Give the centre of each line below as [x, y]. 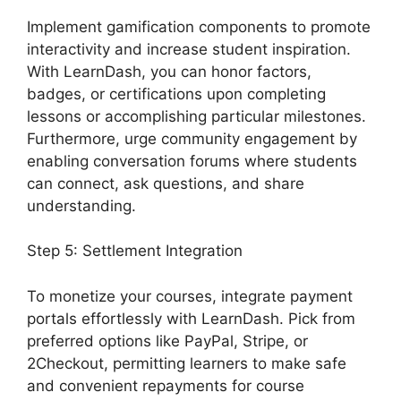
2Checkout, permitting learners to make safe [187, 363]
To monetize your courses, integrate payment [190, 296]
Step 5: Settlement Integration [135, 251]
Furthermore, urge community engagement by [192, 138]
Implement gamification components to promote [199, 26]
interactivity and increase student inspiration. [189, 49]
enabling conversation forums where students [192, 161]
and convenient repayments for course [166, 385]
